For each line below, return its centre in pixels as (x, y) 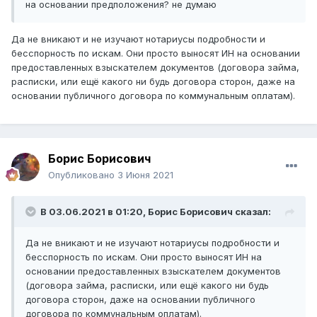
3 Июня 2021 (145, 175)
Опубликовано (83, 175)
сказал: (252, 212)
